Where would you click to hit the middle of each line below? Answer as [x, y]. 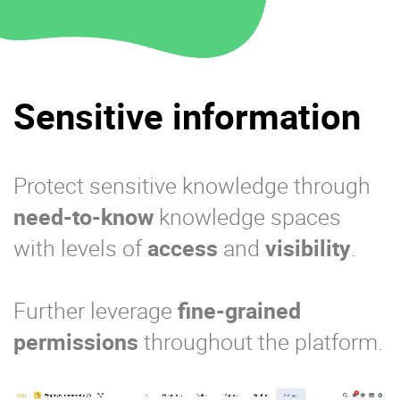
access [183, 248]
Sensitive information [187, 117]
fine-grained [239, 311]
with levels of [80, 248]
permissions [76, 342]
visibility [308, 248]
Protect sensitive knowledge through [192, 186]
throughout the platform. [261, 342]
